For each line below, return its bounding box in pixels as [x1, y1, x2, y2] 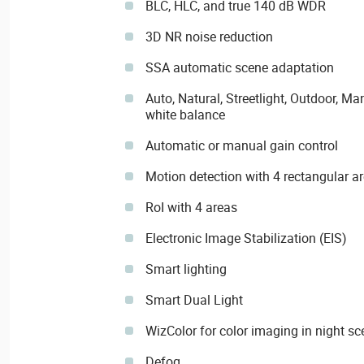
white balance [145, 105, 225, 123]
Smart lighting [145, 259, 227, 278]
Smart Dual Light [145, 290, 243, 309]
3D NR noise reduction [145, 27, 273, 45]
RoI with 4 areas [145, 197, 237, 216]
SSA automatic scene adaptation [145, 58, 334, 76]
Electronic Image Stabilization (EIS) [145, 228, 347, 247]
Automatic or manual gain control [145, 136, 338, 154]
